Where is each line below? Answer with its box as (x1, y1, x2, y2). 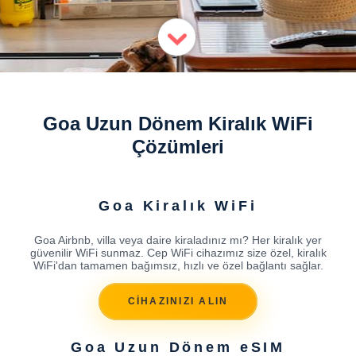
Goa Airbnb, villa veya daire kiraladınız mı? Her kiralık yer (34, 233, 322, 246)
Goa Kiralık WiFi (99, 197, 257, 214)
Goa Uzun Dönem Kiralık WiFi (43, 113, 313, 134)
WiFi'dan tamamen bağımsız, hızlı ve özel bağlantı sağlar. (33, 258, 323, 272)
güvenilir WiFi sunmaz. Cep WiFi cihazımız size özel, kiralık (29, 246, 327, 259)
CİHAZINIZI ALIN (127, 296, 229, 308)
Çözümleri (132, 136, 224, 157)
